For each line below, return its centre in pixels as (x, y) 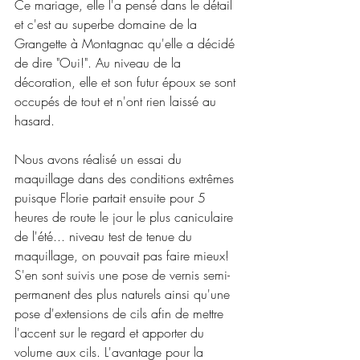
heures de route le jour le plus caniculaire (126, 217)
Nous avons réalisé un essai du (100, 159)
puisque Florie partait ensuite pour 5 (112, 197)
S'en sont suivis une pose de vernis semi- (122, 274)
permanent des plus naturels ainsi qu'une (124, 294)
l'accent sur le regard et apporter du (111, 332)
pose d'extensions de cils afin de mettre (121, 313)
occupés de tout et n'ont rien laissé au (117, 101)
